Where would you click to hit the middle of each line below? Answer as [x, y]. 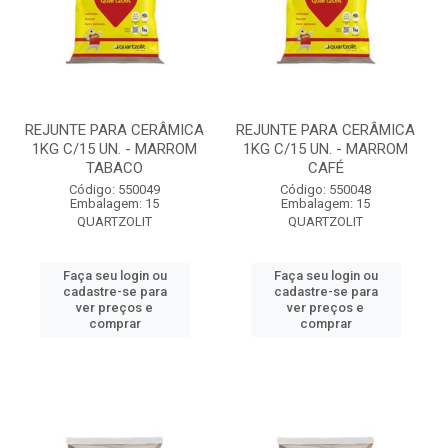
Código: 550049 [114, 189]
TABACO [114, 168]
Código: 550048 [325, 189]
